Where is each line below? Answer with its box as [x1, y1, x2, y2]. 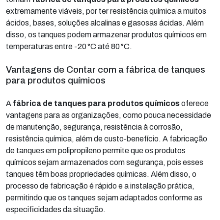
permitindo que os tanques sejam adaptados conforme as [6, 193, 202, 202]
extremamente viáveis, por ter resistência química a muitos [6, 6, 206, 15]
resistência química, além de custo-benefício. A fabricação [6, 134, 207, 143]
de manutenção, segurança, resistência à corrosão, [6, 122, 183, 131]
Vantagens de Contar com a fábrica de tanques [6, 64, 205, 75]
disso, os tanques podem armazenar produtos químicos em [6, 30, 207, 39]
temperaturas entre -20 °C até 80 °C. [6, 42, 132, 51]
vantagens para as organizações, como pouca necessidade [6, 110, 211, 119]
